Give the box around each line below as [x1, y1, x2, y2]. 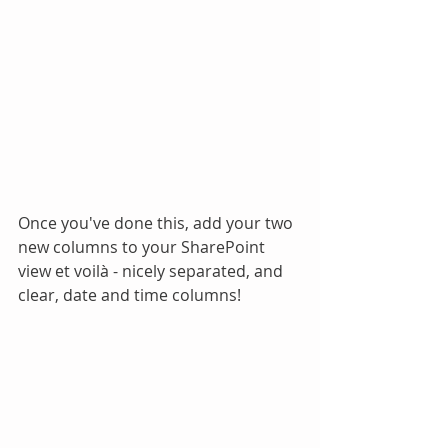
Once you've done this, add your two [18, 211, 297, 234]
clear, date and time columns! [18, 283, 249, 306]
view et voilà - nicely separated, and [18, 259, 287, 282]
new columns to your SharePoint [18, 235, 269, 258]
